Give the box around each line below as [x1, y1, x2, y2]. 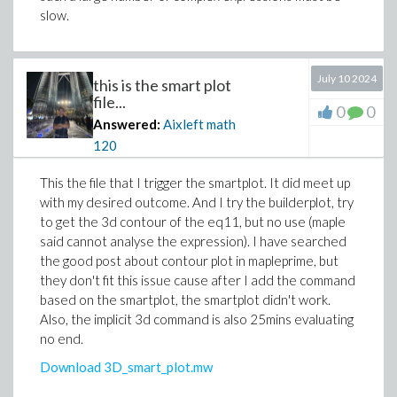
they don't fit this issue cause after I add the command [40, 272, 355, 288]
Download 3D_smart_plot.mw [40, 359, 213, 375]
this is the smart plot [93, 75, 231, 95]
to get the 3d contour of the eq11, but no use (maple [40, 214, 346, 230]
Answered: [93, 116, 160, 132]
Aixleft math [163, 116, 236, 132]
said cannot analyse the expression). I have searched [40, 233, 346, 249]
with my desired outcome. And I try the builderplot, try [40, 194, 354, 210]
